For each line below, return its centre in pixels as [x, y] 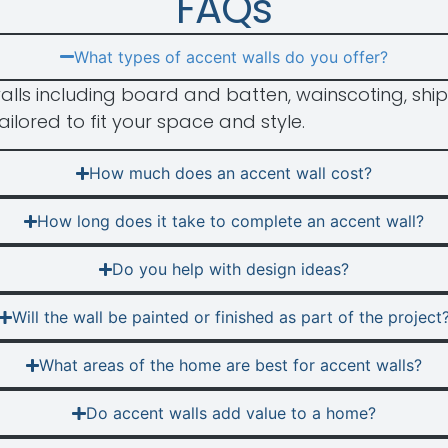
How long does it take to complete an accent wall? [231, 221]
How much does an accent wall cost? [231, 173]
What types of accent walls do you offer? [230, 56]
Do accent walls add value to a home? [230, 413]
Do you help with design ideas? [231, 269]
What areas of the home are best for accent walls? [231, 365]
